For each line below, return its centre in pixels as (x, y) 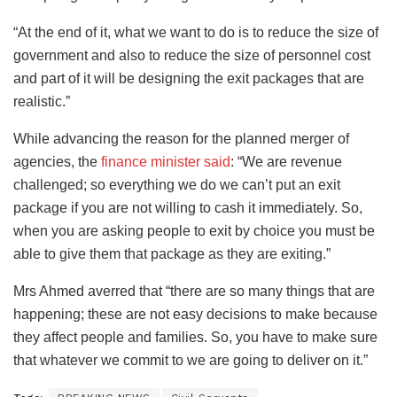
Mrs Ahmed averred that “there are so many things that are (194, 291)
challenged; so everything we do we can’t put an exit (177, 185)
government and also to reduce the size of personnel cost (192, 55)
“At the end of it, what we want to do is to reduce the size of (196, 32)
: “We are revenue (286, 162)
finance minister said (166, 162)
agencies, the (57, 162)
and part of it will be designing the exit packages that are (189, 78)
